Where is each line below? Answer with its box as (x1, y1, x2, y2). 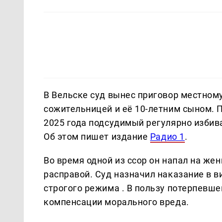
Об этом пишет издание (44, 131, 150, 142)
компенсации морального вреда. (44, 196, 189, 207)
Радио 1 (150, 131, 185, 142)
